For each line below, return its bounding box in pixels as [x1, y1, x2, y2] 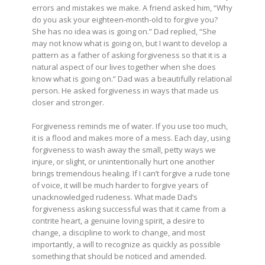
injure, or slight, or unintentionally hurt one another [32, 156, 215, 167]
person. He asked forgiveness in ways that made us [32, 85, 219, 96]
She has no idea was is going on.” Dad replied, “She [32, 25, 216, 37]
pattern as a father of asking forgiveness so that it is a [32, 49, 227, 60]
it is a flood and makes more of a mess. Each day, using [32, 132, 230, 143]
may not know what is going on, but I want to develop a [32, 37, 227, 49]
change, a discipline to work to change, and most [32, 227, 205, 238]
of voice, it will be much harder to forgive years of [32, 179, 208, 190]
